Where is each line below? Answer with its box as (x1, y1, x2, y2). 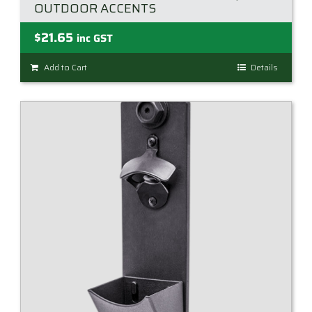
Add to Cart (44, 61, 87, 75)
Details (251, 61, 278, 75)
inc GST (77, 30, 113, 47)
